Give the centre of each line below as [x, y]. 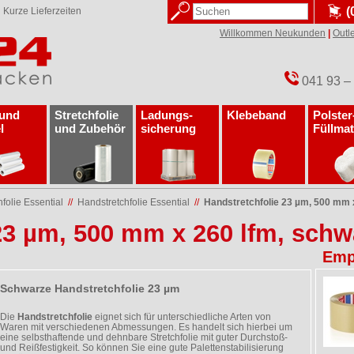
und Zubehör [90, 128]
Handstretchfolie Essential [134, 202]
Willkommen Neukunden [273, 33]
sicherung [168, 128]
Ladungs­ [167, 115]
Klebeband [256, 115]
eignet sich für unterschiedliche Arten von [182, 316]
